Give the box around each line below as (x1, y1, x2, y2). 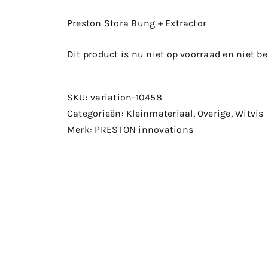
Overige (197, 108, 231, 119)
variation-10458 (90, 92, 162, 103)
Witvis (235, 108, 264, 119)
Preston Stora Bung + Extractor (67, 17, 207, 29)
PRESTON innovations (95, 124, 194, 135)
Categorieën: (67, 108, 127, 119)
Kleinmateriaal (126, 108, 193, 119)
